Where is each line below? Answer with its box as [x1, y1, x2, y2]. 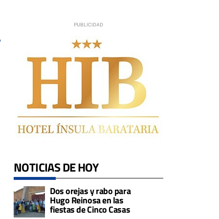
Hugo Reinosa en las [50, 194, 124, 207]
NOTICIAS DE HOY [14, 158, 98, 176]
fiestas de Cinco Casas [50, 203, 131, 217]
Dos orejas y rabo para [50, 184, 131, 198]
